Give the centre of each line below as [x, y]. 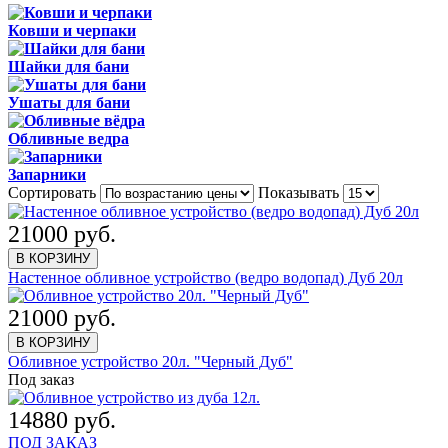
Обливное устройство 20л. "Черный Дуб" [150, 361]
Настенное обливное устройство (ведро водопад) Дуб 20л [205, 277]
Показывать [300, 192]
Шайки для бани [68, 66]
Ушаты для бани [69, 102]
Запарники [47, 174]
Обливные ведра [68, 138]
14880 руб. [62, 419]
